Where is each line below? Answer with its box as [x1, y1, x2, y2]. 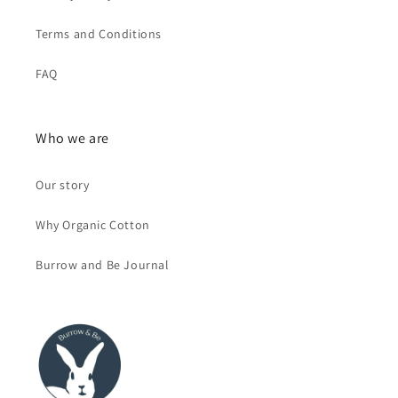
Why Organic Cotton [36, 216, 150, 233]
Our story [36, 176, 90, 193]
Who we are [36, 128, 109, 147]
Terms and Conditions [36, 25, 162, 42]
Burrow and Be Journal [36, 256, 170, 273]
